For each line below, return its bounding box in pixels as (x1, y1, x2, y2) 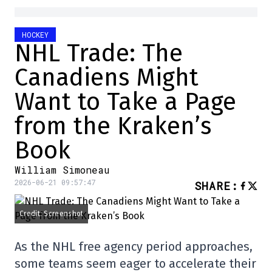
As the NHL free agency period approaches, (15, 239, 253, 254)
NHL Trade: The (15, 39, 183, 68)
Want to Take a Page (15, 87, 236, 117)
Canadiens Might (15, 63, 199, 92)
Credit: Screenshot (19, 209, 84, 218)
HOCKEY (22, 30, 49, 39)
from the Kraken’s (15, 112, 211, 141)
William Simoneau (15, 163, 109, 176)
